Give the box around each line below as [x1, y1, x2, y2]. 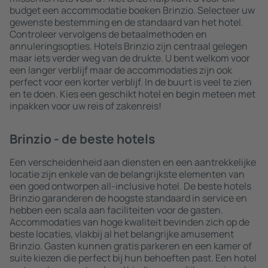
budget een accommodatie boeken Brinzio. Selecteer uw [10, 4, 255, 17]
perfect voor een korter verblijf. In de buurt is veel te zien [10, 75, 252, 89]
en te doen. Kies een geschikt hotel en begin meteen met [10, 87, 255, 100]
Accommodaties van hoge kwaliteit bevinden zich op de [10, 215, 249, 229]
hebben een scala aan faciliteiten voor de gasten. [10, 203, 223, 217]
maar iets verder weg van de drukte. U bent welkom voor [10, 51, 250, 65]
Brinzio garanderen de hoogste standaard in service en [10, 191, 247, 205]
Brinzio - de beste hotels [10, 130, 155, 147]
